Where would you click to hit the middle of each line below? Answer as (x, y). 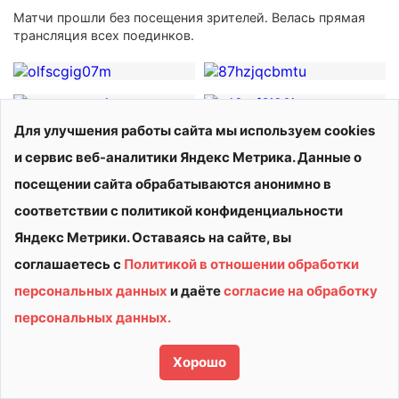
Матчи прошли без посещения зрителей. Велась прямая (189, 17)
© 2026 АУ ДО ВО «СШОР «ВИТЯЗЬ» (134, 300)
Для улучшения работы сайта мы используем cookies (195, 130)
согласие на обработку (301, 291)
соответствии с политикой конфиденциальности (179, 211)
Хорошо (199, 362)
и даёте (195, 291)
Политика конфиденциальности (117, 328)
